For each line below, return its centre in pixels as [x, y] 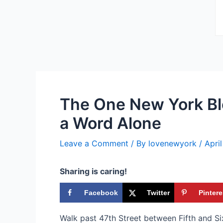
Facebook [101, 193]
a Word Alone [111, 123]
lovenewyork [174, 143]
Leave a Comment [94, 143]
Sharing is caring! [93, 171]
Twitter [158, 193]
